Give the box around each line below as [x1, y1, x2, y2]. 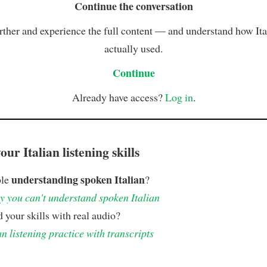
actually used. [104, 41, 163, 56]
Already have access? [72, 89, 165, 104]
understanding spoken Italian [11, 171, 145, 187]
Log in [164, 89, 193, 104]
